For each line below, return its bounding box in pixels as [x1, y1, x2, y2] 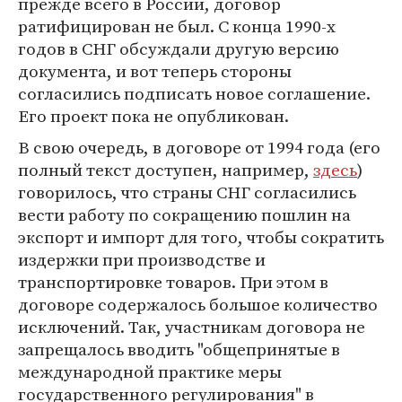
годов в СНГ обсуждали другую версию [18, 37, 339, 60]
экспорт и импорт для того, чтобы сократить [18, 225, 384, 249]
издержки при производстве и [18, 248, 266, 271]
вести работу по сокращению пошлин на [18, 203, 351, 226]
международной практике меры [18, 360, 282, 383]
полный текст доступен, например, [18, 158, 313, 181]
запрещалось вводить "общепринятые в [18, 337, 340, 361]
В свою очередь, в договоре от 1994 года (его [18, 135, 380, 159]
